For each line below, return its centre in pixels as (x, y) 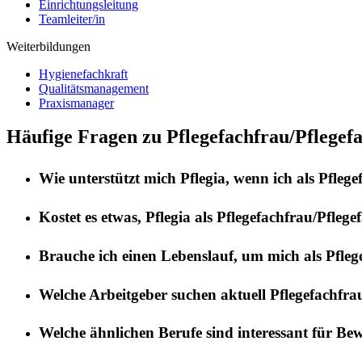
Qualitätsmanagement (94, 88)
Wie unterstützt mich (109, 179)
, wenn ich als (272, 179)
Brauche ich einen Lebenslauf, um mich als (182, 255)
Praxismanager (76, 103)
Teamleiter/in (72, 19)
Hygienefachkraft (83, 74)
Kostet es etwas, (92, 217)
